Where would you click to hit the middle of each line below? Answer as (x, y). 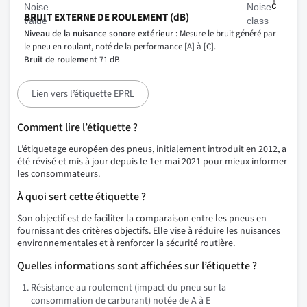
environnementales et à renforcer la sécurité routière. (126, 244)
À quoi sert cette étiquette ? (82, 197)
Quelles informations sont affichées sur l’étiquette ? (137, 266)
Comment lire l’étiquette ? (77, 128)
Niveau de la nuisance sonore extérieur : (101, 34)
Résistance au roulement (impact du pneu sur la (128, 288)
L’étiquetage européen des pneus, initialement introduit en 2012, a (152, 150)
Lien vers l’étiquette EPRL (83, 94)
